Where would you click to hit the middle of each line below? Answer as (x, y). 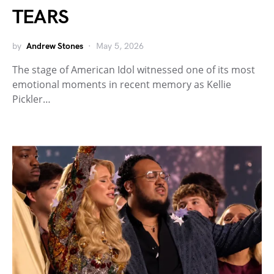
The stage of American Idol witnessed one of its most (134, 70)
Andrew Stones (55, 46)
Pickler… (31, 99)
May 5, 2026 (120, 46)
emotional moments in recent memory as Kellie (122, 85)
